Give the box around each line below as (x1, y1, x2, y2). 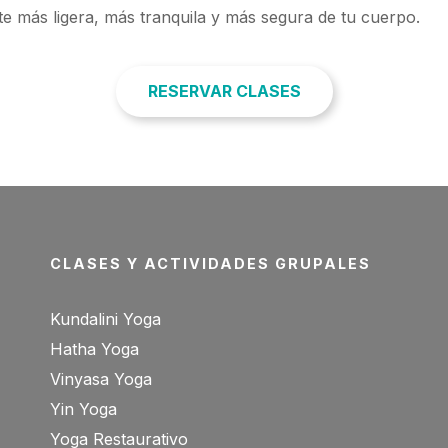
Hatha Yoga (49, 339, 139, 359)
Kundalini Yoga (49, 309, 161, 329)
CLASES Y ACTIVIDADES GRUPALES (49, 255, 371, 272)
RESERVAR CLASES (147, 80, 301, 101)
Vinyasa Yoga (49, 369, 152, 389)
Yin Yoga (49, 399, 117, 419)
